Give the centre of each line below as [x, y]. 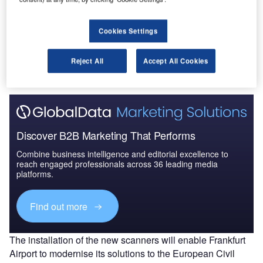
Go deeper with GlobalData [66, 32]
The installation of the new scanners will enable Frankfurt [127, 240]
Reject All [87, 61]
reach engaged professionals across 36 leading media [117, 164]
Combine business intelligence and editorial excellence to [122, 154]
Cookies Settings [128, 31]
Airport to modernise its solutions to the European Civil [122, 254]
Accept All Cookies [176, 61]
